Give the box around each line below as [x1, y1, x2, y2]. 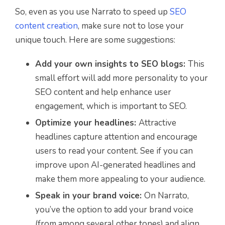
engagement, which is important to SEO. [35, 100, 187, 112]
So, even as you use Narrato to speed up [15, 6, 170, 18]
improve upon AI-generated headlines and [35, 159, 195, 171]
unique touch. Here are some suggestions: [15, 34, 175, 46]
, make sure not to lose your [78, 20, 184, 32]
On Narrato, [144, 189, 189, 201]
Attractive [139, 117, 176, 129]
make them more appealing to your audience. [35, 173, 205, 185]
